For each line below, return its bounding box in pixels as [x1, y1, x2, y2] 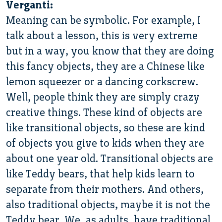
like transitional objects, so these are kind [6, 121, 205, 134]
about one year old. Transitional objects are [6, 152, 213, 165]
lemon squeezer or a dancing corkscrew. [6, 75, 198, 88]
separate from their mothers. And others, [6, 182, 204, 195]
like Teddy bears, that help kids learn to [6, 167, 195, 180]
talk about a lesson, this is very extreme [6, 29, 198, 42]
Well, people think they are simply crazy [6, 90, 200, 103]
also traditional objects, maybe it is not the [6, 198, 210, 211]
